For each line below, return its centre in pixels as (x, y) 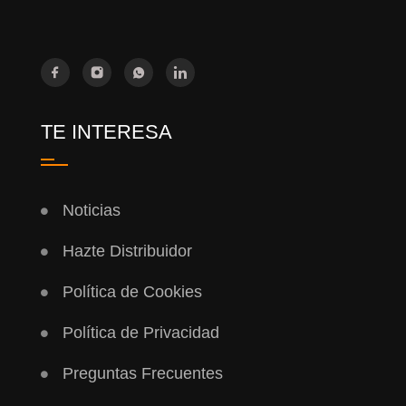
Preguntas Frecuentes (142, 374)
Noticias (91, 211)
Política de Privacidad (140, 333)
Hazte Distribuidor (127, 251)
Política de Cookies (132, 292)
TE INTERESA (106, 132)
